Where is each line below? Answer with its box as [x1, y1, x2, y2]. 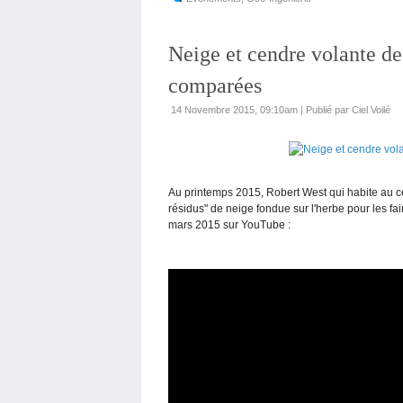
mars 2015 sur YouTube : [168, 219, 291, 231]
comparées [168, 74, 262, 97]
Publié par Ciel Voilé [306, 104, 390, 115]
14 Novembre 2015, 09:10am [171, 104, 298, 115]
